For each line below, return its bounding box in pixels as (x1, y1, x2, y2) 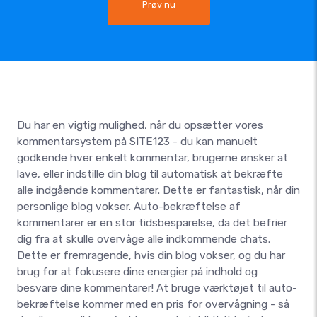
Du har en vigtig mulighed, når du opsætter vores (17, 119, 263, 132)
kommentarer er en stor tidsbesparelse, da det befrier (17, 217, 287, 229)
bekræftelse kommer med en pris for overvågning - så (17, 298, 289, 311)
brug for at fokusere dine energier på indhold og (17, 265, 258, 278)
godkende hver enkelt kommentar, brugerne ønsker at (17, 151, 288, 164)
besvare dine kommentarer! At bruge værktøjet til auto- (17, 282, 297, 294)
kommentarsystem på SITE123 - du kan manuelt (17, 135, 258, 148)
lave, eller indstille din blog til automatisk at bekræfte (17, 168, 283, 180)
